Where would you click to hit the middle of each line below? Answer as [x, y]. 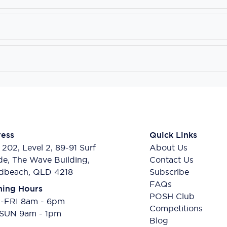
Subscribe [169, 172]
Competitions [176, 208]
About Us [169, 147]
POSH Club [172, 196]
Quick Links [174, 135]
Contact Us [172, 159]
